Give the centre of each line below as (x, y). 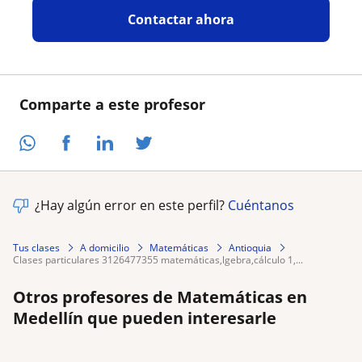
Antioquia (250, 247)
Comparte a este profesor (112, 105)
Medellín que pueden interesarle (145, 318)
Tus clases (36, 247)
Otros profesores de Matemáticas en (160, 297)
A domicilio (105, 247)
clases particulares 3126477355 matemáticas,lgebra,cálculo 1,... (161, 260)
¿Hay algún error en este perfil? (131, 206)
